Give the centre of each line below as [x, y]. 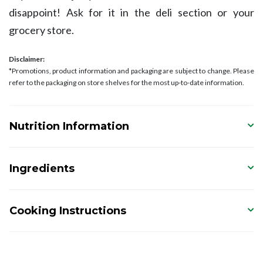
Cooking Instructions [68, 211]
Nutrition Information [69, 127]
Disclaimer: [27, 59]
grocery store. [41, 30]
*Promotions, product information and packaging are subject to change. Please [131, 71]
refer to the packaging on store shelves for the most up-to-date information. [127, 83]
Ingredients [42, 169]
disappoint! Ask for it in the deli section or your [131, 13]
